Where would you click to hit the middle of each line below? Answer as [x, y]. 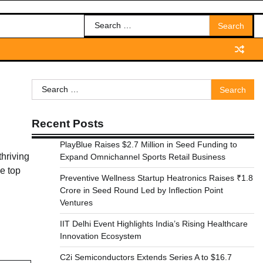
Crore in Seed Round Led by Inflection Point [141, 190]
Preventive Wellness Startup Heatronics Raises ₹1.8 [156, 178]
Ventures [76, 203]
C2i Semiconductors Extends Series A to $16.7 [146, 257]
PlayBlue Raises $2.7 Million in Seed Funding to [148, 144]
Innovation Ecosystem [100, 236]
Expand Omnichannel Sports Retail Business [142, 157]
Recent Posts [68, 124]
